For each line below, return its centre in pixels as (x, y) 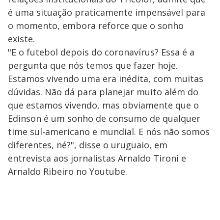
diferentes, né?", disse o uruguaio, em (88, 145)
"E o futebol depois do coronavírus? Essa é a (101, 52)
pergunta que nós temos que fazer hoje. (93, 65)
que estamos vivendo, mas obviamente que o (103, 105)
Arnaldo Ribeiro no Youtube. (68, 171)
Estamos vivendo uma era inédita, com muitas (106, 78)
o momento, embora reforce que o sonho (96, 25)
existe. (21, 39)
